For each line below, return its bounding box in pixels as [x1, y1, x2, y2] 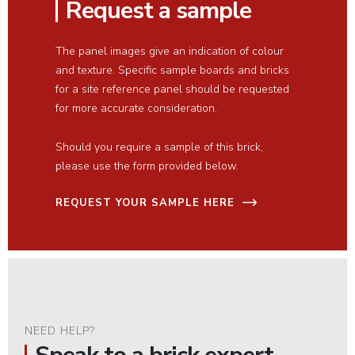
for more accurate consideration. [55, 101, 217, 116]
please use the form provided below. [55, 158, 239, 174]
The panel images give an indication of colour [55, 44, 284, 59]
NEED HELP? [25, 323, 96, 338]
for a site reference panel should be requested [55, 82, 289, 97]
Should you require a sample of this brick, [55, 139, 263, 155]
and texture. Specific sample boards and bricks [55, 63, 289, 78]
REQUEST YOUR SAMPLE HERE [55, 196, 235, 210]
